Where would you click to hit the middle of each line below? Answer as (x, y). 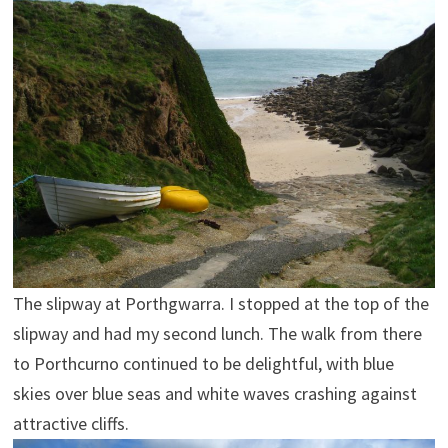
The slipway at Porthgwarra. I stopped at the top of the (220, 303)
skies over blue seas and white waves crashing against (214, 393)
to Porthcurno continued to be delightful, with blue (203, 363)
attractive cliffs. (70, 423)
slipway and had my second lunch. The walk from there (217, 333)
